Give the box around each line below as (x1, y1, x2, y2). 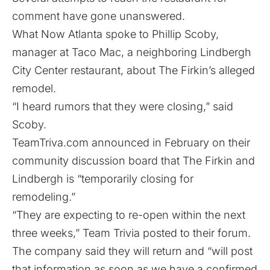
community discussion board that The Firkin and (12, 154, 255, 167)
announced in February (92, 136, 209, 149)
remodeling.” (12, 190, 75, 203)
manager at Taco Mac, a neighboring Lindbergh (12, 45, 251, 58)
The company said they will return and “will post (12, 244, 253, 257)
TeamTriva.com (12, 136, 92, 149)
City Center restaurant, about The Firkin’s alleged (12, 63, 255, 77)
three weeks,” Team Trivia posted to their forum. (12, 226, 251, 239)
